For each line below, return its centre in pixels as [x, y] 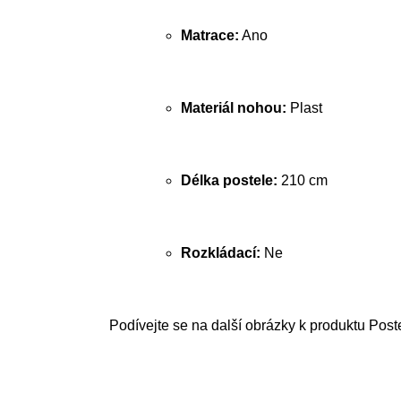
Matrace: [210, 35]
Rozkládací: [221, 253]
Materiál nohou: [234, 108]
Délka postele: [229, 180]
